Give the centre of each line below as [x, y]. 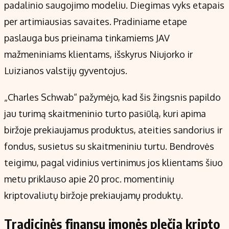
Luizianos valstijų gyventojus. [66, 71]
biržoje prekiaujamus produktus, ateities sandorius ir [113, 130]
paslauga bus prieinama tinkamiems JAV [87, 38]
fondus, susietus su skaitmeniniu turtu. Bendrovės [109, 146]
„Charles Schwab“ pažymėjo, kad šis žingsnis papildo [112, 97]
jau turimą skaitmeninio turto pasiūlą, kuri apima [105, 114]
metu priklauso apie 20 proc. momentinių [89, 179]
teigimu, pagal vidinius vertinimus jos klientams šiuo [113, 163]
